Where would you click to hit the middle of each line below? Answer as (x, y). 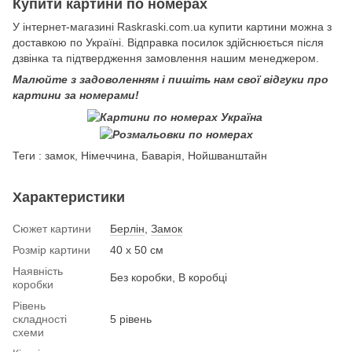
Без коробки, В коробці (169, 277)
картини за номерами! (76, 95)
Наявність (38, 271)
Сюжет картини (52, 228)
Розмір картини (51, 249)
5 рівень (131, 319)
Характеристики (69, 197)
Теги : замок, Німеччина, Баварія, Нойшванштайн (140, 155)
